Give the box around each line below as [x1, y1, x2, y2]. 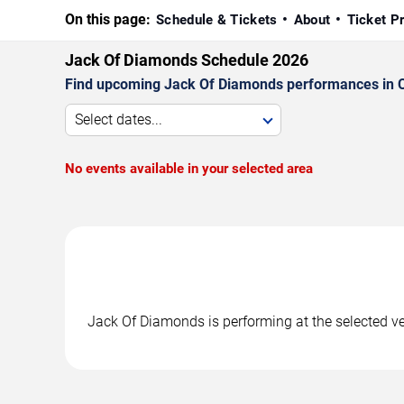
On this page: [65, 10, 151, 28]
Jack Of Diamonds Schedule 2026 [65, 50, 308, 69]
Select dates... [75, 110, 162, 128]
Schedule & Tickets [156, 11, 278, 28]
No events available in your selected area [65, 160, 313, 177]
